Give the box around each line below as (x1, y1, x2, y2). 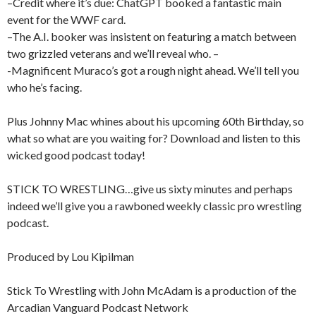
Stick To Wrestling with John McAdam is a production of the (7, 283, 296, 297)
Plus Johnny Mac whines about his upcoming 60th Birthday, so (7, 114, 304, 128)
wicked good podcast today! (7, 147, 145, 162)
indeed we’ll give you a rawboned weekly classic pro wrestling (7, 198, 302, 212)
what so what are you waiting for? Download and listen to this (7, 130, 300, 145)
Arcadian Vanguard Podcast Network (7, 300, 188, 314)
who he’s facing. (7, 80, 82, 94)
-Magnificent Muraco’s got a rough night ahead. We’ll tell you (7, 63, 299, 77)
